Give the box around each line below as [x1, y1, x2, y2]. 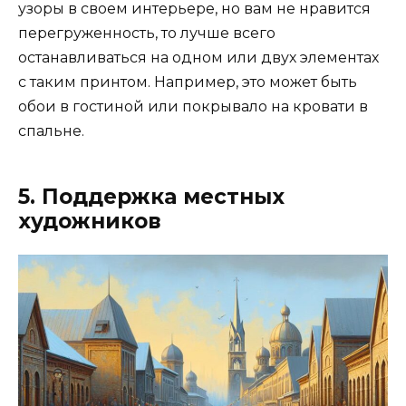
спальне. [18, 121, 84, 140]
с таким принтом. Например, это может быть [18, 72, 357, 91]
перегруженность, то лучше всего [18, 24, 275, 42]
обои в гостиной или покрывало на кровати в [18, 97, 368, 115]
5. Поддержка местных [18, 183, 285, 209]
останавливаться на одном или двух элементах [18, 48, 379, 66]
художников [18, 208, 161, 234]
